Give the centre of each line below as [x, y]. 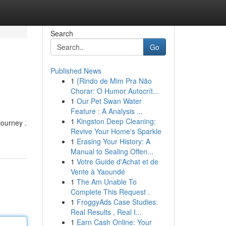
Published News [76, 71]
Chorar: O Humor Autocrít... [115, 91]
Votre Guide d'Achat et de [117, 161]
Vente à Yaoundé [98, 172]
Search [62, 33]
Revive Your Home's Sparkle [116, 131]
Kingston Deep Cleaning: [116, 121]
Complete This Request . [110, 192]
